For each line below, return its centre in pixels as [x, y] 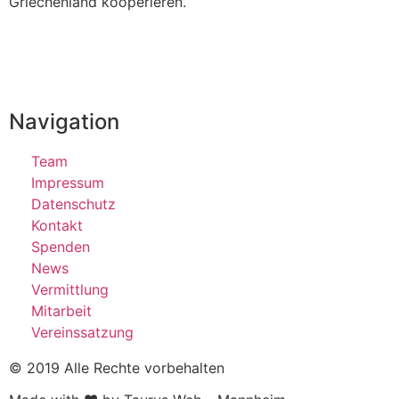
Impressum [68, 182]
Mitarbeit [61, 310]
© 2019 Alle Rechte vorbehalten [117, 367]
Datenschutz [73, 204]
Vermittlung [70, 289]
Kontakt [57, 225]
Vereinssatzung [82, 332]
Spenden [61, 246]
